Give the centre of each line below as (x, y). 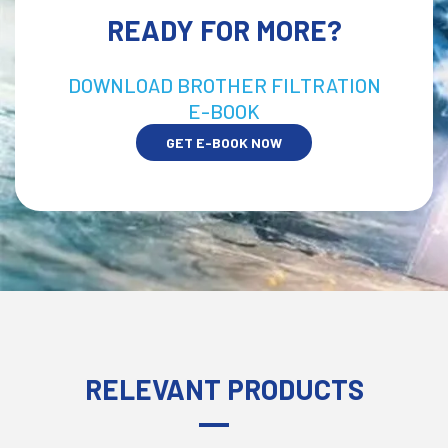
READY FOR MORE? (224, 29)
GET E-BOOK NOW (224, 142)
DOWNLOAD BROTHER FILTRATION (224, 84)
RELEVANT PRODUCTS (224, 388)
